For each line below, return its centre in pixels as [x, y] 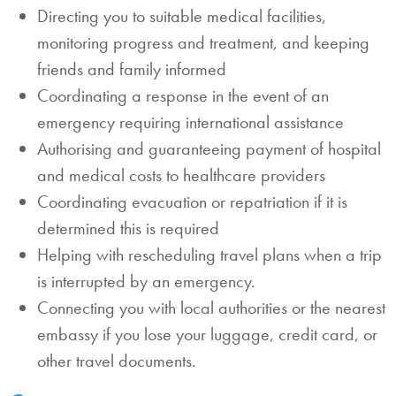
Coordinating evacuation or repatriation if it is [192, 202]
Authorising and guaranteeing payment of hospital [209, 148]
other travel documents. [117, 361]
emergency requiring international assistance [190, 122]
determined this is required [130, 228]
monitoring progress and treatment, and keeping [203, 42]
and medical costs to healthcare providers [181, 175]
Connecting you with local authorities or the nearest [211, 308]
